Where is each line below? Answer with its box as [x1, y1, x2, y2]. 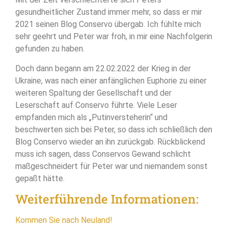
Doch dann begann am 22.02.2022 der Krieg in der [15, 63, 191, 73]
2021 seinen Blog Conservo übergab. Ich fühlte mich [15, 19, 201, 30]
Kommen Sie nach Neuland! [15, 215, 112, 225]
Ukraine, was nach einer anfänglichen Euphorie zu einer [15, 75, 207, 85]
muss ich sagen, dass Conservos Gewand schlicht [15, 149, 191, 159]
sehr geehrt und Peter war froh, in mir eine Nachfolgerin [15, 32, 212, 42]
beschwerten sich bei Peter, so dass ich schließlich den [15, 124, 212, 134]
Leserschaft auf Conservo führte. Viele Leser [15, 100, 177, 110]
